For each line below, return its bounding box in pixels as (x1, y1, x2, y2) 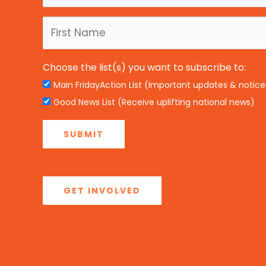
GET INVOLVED (64, 185, 141, 197)
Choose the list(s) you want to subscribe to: (43, 60, 246, 74)
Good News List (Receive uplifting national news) (53, 96, 255, 108)
